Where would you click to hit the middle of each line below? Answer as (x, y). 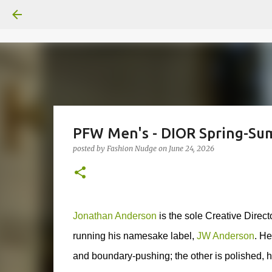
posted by (90, 148)
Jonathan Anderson (114, 216)
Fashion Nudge (131, 148)
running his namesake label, (134, 236)
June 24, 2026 (191, 148)
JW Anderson (225, 236)
